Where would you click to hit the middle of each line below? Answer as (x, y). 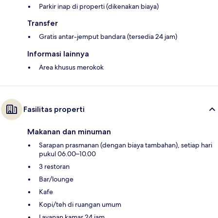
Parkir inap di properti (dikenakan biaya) (99, 7)
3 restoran (54, 167)
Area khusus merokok (71, 67)
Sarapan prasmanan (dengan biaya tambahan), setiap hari (126, 145)
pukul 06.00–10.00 (67, 154)
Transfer (43, 23)
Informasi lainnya (58, 54)
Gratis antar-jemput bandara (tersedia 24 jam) (108, 37)
